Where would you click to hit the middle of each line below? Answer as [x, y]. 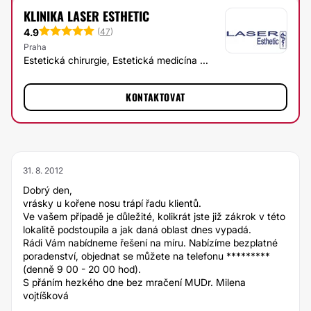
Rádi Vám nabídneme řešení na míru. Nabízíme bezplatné [150, 243]
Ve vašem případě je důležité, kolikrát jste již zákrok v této [154, 216]
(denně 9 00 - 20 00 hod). [82, 269]
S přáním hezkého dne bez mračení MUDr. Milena [134, 282]
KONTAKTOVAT [155, 97]
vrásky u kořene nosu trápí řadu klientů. [112, 203]
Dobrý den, [48, 190]
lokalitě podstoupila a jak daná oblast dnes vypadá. [137, 229]
